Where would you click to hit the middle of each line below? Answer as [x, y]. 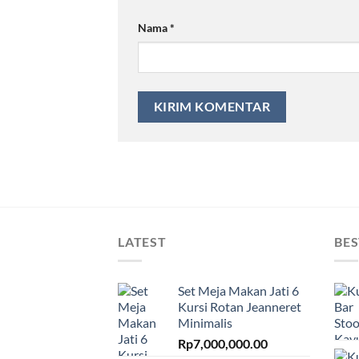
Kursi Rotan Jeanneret [240, 307]
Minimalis [205, 323]
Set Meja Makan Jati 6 [238, 291]
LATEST [142, 241]
